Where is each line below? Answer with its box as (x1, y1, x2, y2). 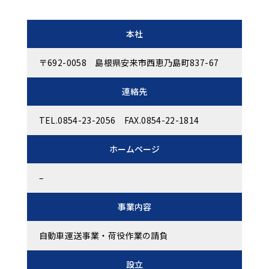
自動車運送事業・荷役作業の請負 (38, 229, 169, 242)
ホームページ (109, 143, 160, 156)
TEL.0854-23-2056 (38, 114, 124, 127)
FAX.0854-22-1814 (124, 114, 199, 127)
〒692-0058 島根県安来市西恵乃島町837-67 (38, 56, 219, 69)
